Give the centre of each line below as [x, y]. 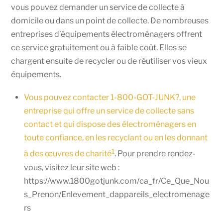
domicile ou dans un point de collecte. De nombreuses [110, 21]
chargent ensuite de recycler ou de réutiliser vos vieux [109, 61]
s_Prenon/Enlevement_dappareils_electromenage [117, 194]
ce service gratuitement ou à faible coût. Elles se [99, 48]
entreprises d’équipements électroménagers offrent [107, 34]
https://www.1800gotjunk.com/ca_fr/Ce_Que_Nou [116, 181]
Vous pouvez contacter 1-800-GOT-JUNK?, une [110, 98]
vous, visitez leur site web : [72, 167]
